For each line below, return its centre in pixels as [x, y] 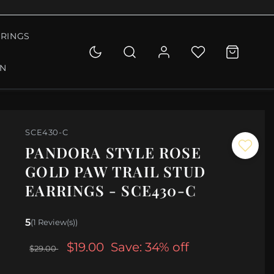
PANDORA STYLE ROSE [113, 153]
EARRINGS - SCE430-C [111, 191]
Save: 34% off [150, 247]
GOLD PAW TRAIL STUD [116, 172]
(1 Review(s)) [54, 222]
